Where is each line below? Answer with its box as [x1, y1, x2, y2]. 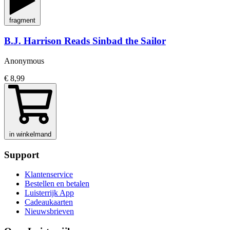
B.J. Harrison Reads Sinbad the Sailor [4, 35, 166, 47]
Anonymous [4, 56, 44, 65]
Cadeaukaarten [25, 198, 73, 207]
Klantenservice [25, 170, 73, 179]
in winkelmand [9, 130, 51, 138]
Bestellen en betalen [25, 179, 89, 188]
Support [4, 149, 39, 160]
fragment [9, 16, 35, 25]
